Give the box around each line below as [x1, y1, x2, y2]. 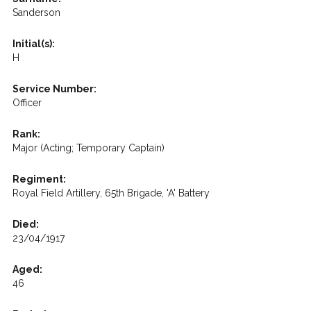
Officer [12, 97, 42, 108]
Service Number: [12, 83, 96, 94]
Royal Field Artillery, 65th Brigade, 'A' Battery [12, 187, 210, 199]
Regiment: [12, 174, 66, 185]
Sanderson [12, 7, 60, 18]
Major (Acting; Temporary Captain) [12, 142, 165, 153]
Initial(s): [12, 38, 55, 49]
